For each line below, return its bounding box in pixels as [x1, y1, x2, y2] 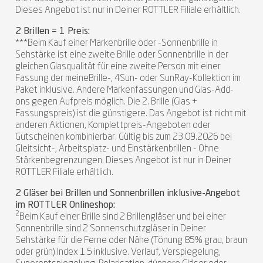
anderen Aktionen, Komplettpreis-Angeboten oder [15, 120, 211, 130]
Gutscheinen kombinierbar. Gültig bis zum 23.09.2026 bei [15, 132, 232, 142]
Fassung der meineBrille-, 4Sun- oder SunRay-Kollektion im [15, 73, 241, 83]
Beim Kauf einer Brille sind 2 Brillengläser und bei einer [19, 212, 226, 222]
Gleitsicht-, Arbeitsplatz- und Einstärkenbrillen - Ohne [15, 144, 219, 154]
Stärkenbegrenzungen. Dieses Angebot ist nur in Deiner [15, 156, 231, 166]
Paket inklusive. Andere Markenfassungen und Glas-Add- [15, 85, 234, 95]
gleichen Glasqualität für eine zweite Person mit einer [15, 62, 221, 72]
